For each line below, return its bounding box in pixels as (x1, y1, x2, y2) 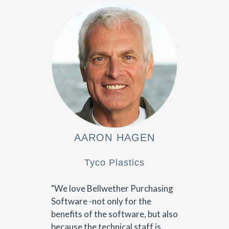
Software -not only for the (51, 195, 151, 207)
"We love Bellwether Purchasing (51, 182, 173, 194)
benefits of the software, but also (51, 208, 178, 219)
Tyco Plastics (84, 157, 145, 168)
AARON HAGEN (74, 131, 155, 143)
